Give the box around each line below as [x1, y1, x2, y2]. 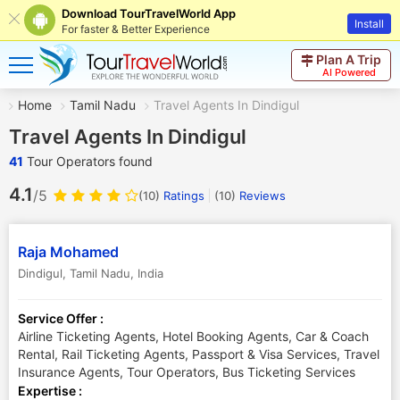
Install [354, 17, 384, 30]
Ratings [160, 187, 204, 203]
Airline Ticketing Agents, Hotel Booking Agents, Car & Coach [18, 329, 369, 344]
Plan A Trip [316, 51, 381, 67]
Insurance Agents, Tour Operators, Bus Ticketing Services [18, 364, 355, 379]
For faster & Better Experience [62, 22, 210, 36]
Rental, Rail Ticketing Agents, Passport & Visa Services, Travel [18, 346, 379, 362]
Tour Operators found [23, 154, 153, 169]
